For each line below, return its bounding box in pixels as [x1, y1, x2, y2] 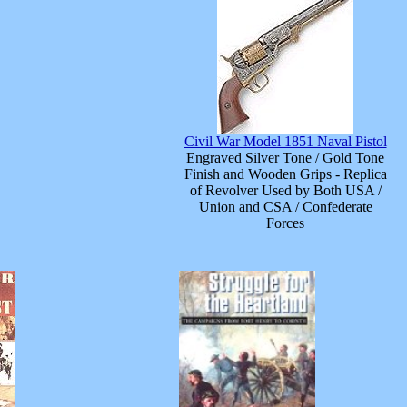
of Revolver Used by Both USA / [189, 183, 382, 199]
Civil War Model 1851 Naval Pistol [184, 134, 387, 150]
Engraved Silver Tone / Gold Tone [186, 150, 384, 166]
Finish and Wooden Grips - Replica [184, 166, 387, 183]
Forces [266, 215, 304, 232]
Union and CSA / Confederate [198, 199, 372, 215]
